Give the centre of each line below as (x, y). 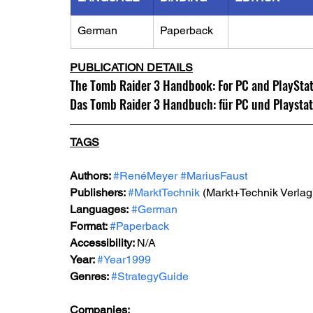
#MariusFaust (214, 176)
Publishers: (99, 192)
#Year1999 (124, 260)
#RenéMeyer (145, 176)
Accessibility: (103, 243)
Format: (90, 226)
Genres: (90, 276)
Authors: (92, 176)
